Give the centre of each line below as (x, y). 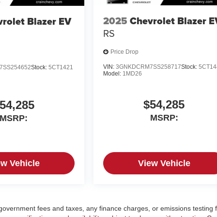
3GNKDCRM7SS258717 (149, 67)
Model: (113, 73)
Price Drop (125, 52)
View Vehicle (164, 163)
